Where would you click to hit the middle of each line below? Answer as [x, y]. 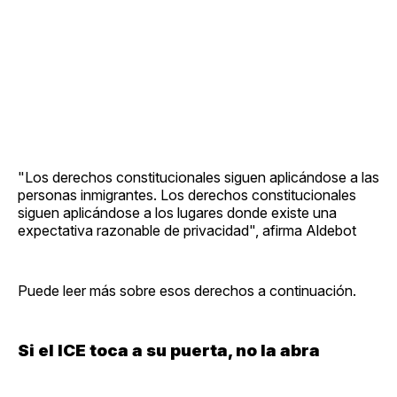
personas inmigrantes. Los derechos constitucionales [187, 195]
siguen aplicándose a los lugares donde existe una [177, 212]
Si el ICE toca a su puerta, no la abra [169, 350]
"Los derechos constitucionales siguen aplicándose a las [198, 177]
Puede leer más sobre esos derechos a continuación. [187, 290]
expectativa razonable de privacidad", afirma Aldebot [187, 230]
